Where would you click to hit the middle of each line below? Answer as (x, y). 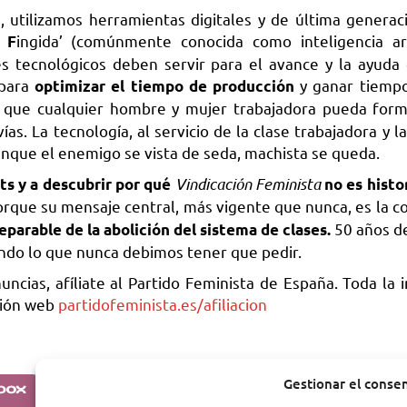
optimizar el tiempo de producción (164, 86)
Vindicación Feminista (248, 184)
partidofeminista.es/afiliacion (163, 304)
